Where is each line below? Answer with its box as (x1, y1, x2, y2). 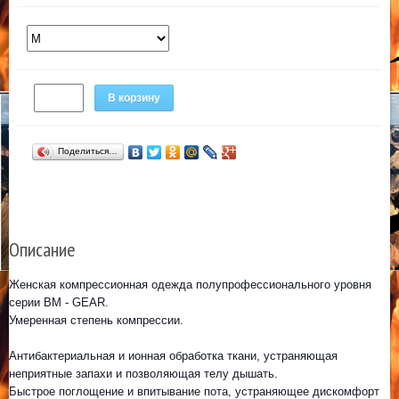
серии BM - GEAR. (9, 296, 109, 309)
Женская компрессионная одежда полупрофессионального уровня (9, 278, 371, 291)
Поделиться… (58, 146, 118, 156)
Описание (9, 237, 76, 262)
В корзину (108, 91, 160, 104)
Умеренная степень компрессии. (9, 313, 183, 327)
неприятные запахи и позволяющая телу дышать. (9, 367, 278, 380)
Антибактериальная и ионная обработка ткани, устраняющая (9, 349, 338, 362)
